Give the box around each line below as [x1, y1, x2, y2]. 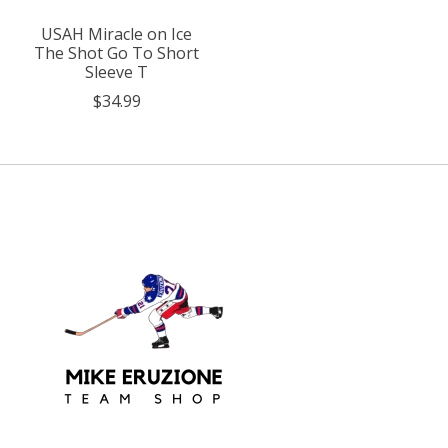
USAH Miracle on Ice [41, 23, 193, 46]
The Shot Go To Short [34, 42, 200, 65]
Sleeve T [85, 61, 149, 84]
